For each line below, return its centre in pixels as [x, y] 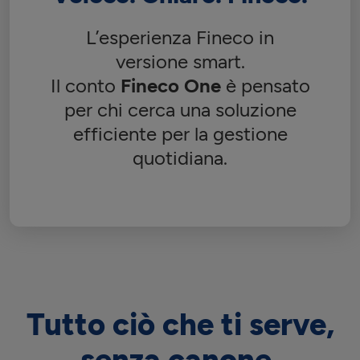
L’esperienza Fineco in [180, 37]
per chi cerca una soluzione [180, 110]
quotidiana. [180, 158]
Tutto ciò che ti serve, [180, 325]
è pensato [265, 86]
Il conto [85, 86]
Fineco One [170, 86]
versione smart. [180, 61]
